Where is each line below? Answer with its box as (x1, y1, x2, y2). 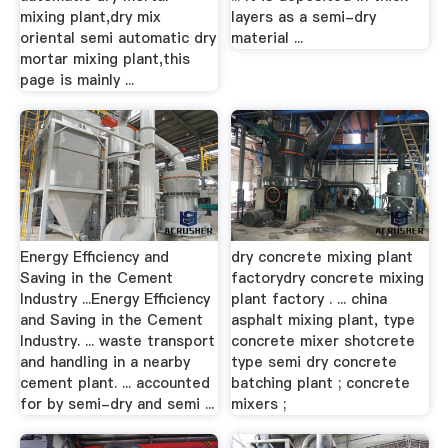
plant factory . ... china (231, 288, 388, 309)
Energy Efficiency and (19, 246, 169, 267)
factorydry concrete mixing (231, 267, 425, 288)
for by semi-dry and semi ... (19, 393, 214, 414)
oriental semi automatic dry (19, 27, 216, 48)
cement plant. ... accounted (19, 372, 210, 393)
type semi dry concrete (231, 351, 398, 372)
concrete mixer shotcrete (231, 330, 416, 351)
